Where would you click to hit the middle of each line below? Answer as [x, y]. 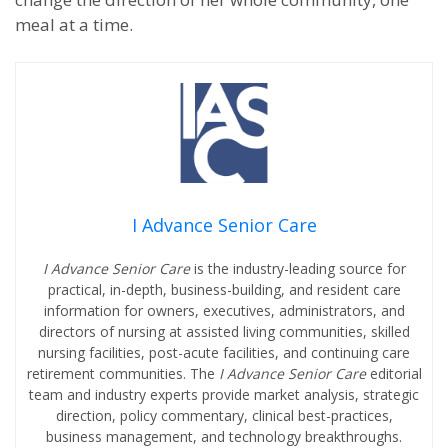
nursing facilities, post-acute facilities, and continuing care [224, 352]
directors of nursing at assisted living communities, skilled [224, 331]
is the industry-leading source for [299, 268]
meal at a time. [74, 24]
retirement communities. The [122, 373]
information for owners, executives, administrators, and [224, 310]
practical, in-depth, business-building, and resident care [224, 289]
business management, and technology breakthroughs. [224, 436]
